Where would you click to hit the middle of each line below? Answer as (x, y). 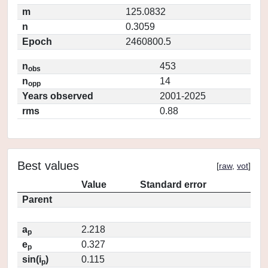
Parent (37, 200)
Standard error (173, 185)
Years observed (58, 96)
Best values (48, 166)
